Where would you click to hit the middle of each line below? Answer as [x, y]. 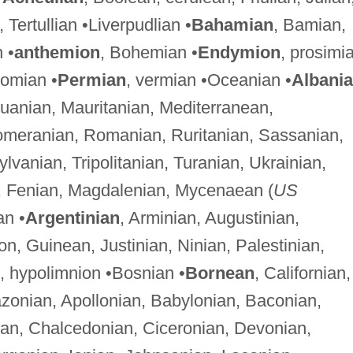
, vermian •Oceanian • [208, 80]
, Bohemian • [149, 52]
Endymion [239, 52]
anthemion [57, 52]
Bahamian [232, 24]
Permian [91, 80]
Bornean [219, 273]
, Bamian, [309, 24]
